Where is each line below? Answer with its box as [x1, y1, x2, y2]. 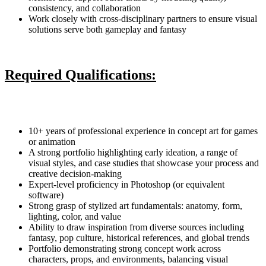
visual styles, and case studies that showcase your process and [28, 157, 259, 168]
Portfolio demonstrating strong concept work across [28, 243, 221, 254]
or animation [28, 136, 75, 147]
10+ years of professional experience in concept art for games [28, 125, 258, 136]
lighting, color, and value [28, 211, 121, 221]
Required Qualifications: [5, 66, 156, 83]
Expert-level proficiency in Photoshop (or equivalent [28, 179, 224, 189]
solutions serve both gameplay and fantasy [28, 24, 186, 34]
